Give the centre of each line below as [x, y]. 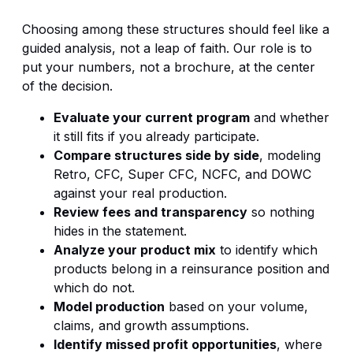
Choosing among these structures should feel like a [176, 29]
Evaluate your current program [152, 117]
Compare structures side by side [156, 155]
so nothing [281, 212]
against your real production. [140, 193]
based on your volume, [236, 306]
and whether [290, 117]
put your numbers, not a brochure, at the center [169, 67]
